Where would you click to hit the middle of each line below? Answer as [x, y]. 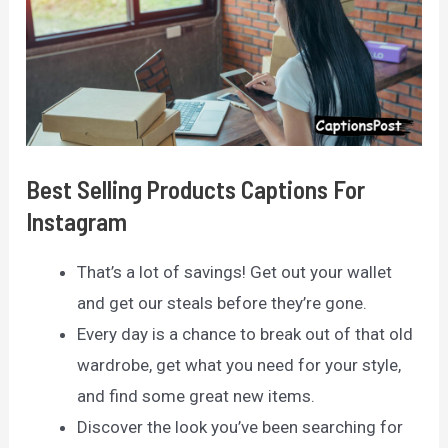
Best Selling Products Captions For [196, 189]
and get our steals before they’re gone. [222, 303]
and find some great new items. [196, 396]
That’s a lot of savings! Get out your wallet [235, 272]
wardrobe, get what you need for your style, [239, 365]
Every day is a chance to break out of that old [245, 334]
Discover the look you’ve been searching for [240, 427]
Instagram [77, 221]
